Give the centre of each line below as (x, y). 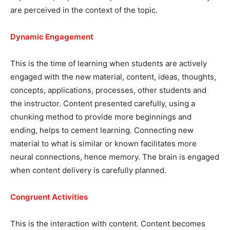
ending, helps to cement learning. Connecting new (102, 130)
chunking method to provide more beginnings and (101, 117)
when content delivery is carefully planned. (88, 170)
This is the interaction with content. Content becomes (108, 223)
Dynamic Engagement (52, 36)
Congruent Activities (49, 197)
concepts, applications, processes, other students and (108, 90)
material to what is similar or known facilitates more (103, 143)
